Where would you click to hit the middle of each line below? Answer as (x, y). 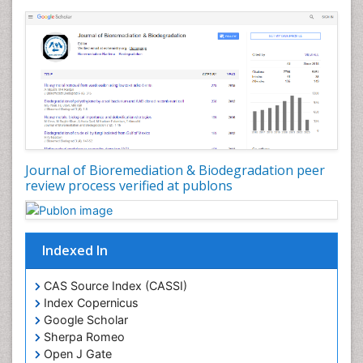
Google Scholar (84, 320)
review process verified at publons (129, 185)
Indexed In (75, 251)
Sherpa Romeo (83, 337)
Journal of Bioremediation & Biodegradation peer (175, 170)
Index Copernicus (90, 303)
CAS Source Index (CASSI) (114, 286)
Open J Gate (76, 354)
